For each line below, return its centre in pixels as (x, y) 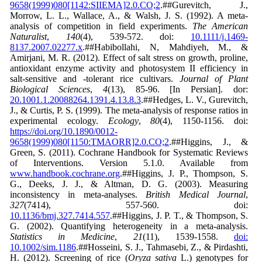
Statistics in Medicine (63, 237)
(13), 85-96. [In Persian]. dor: (178, 89)
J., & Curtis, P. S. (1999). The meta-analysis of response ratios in (129, 111)
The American (220, 26)
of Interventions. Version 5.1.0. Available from (129, 163)
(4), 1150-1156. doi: (204, 121)
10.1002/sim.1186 (43, 247)
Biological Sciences (50, 89)
